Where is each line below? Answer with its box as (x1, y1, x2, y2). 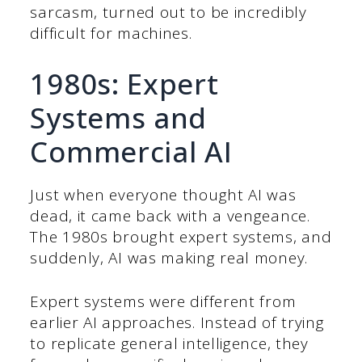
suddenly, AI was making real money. (30, 246, 308, 268)
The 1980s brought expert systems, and (30, 225, 332, 247)
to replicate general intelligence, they (30, 333, 309, 355)
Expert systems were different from (30, 291, 297, 313)
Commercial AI (30, 132, 233, 170)
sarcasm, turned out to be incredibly (30, 2, 307, 23)
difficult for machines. (30, 23, 192, 44)
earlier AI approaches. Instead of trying (30, 312, 325, 334)
